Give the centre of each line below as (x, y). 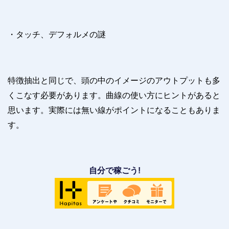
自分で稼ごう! (114, 171)
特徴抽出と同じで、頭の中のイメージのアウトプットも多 (114, 81)
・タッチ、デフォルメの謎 (57, 35)
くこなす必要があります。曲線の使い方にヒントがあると (114, 95)
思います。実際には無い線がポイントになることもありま (114, 110)
